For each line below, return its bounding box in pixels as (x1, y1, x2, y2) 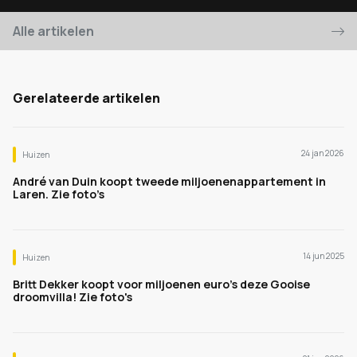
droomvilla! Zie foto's (13, 289, 132, 304)
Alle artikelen (13, 22, 94, 40)
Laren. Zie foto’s (13, 186, 104, 202)
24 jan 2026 (301, 147, 344, 159)
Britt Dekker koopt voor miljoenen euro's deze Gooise (13, 277, 310, 292)
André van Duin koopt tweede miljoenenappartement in (13, 174, 326, 189)
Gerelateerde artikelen (13, 89, 160, 107)
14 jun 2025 (303, 250, 344, 261)
